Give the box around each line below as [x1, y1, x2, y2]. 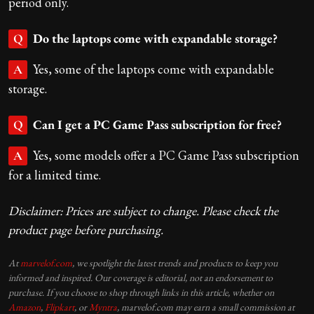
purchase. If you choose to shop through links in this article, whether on [8, 285, 274, 299]
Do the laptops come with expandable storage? [33, 29, 278, 46]
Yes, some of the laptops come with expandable [33, 60, 274, 77]
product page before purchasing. [8, 221, 163, 238]
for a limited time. [8, 166, 104, 183]
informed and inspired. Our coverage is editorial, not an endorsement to [8, 271, 273, 284]
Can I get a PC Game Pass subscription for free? [33, 116, 282, 132]
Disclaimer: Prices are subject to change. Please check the [8, 202, 278, 219]
